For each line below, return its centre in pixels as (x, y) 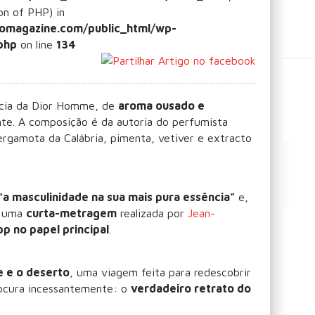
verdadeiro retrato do (191, 288)
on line (37, 44)
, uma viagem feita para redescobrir (160, 272)
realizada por (152, 213)
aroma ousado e (161, 105)
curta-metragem (71, 213)
